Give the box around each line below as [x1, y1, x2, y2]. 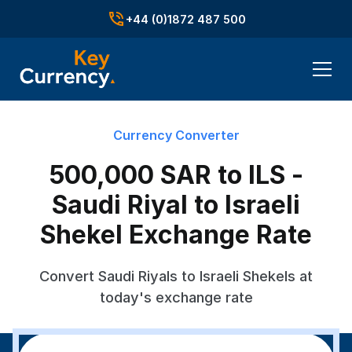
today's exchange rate [99, 288, 253, 306]
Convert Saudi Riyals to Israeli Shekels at [39, 267, 313, 284]
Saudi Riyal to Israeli [52, 189, 300, 220]
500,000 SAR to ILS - [49, 159, 303, 190]
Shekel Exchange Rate [40, 219, 312, 250]
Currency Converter [112, 127, 240, 143]
